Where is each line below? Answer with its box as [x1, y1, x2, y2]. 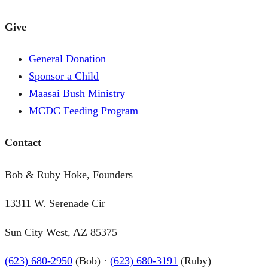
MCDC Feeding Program [29, 105, 138, 117]
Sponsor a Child [29, 70, 99, 83]
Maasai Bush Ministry [29, 87, 125, 100]
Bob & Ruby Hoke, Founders [5, 168, 133, 181]
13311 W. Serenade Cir [5, 197, 105, 209]
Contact [5, 136, 41, 148]
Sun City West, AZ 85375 [5, 226, 117, 238]
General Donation [29, 53, 106, 65]
